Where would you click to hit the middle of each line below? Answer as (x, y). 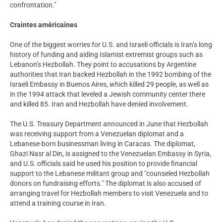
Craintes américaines (44, 25)
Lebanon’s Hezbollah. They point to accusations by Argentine (103, 64)
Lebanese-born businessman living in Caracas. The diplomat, (103, 143)
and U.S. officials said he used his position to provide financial (104, 163)
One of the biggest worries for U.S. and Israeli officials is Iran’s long (111, 44)
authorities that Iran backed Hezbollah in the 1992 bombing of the (111, 74)
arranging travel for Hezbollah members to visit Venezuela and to (109, 193)
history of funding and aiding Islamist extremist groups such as (106, 54)
